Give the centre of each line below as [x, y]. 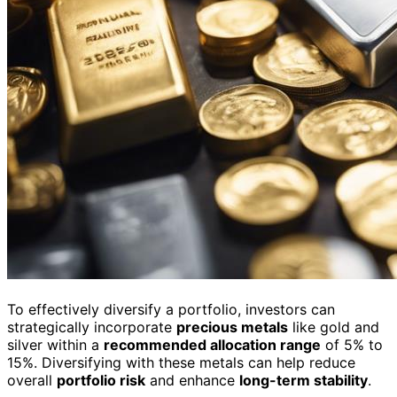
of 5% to [352, 344]
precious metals [232, 327]
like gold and [334, 327]
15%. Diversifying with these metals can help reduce [181, 362]
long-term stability [304, 380]
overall [32, 380]
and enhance [192, 380]
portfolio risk [101, 380]
